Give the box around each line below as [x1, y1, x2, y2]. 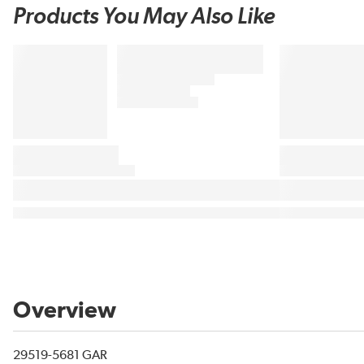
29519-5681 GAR [13, 349, 107, 362]
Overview [13, 300, 116, 323]
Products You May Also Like [13, 6, 275, 29]
